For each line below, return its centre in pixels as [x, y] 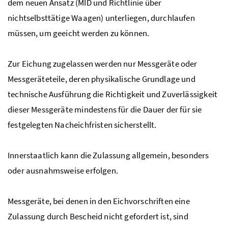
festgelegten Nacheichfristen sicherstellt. [82, 124]
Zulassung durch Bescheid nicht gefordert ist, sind [98, 216]
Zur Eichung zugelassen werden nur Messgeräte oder [103, 63]
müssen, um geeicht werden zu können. [79, 33]
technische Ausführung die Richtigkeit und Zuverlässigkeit [113, 94]
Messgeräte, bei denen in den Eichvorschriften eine [99, 201]
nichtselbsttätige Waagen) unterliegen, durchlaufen [101, 18]
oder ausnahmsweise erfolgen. [63, 170]
